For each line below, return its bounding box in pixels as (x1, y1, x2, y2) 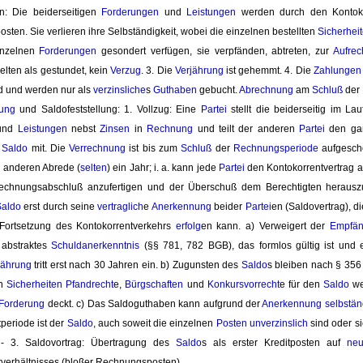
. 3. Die (141, 65, 175, 77)
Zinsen (100, 123, 130, 135)
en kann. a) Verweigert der (200, 220, 330, 233)
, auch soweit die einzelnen (92, 318, 216, 330)
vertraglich (97, 201, 144, 213)
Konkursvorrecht (207, 279, 280, 291)
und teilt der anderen (193, 123, 299, 135)
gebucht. (197, 84, 239, 96)
